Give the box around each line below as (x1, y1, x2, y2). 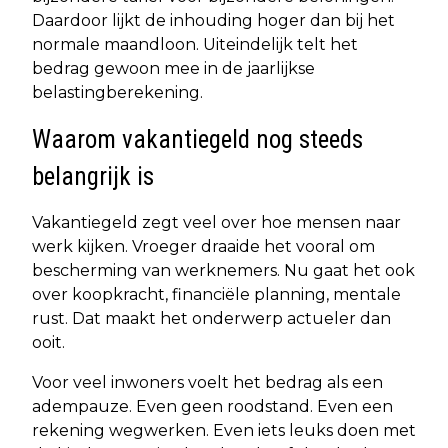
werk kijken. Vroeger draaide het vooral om (32, 237, 375, 257)
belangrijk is (32, 162, 154, 192)
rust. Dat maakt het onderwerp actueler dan (32, 309, 391, 329)
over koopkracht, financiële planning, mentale (32, 285, 401, 305)
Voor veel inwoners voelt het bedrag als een (32, 373, 383, 393)
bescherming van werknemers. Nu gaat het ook (32, 261, 415, 281)
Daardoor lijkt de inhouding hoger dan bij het (32, 11, 395, 31)
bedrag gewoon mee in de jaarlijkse (32, 59, 315, 79)
